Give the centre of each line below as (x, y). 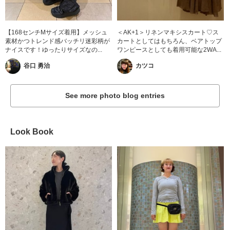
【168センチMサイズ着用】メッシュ (56, 32)
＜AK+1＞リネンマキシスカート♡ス (168, 32)
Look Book (32, 131)
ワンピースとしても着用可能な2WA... (169, 50)
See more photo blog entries (115, 95)
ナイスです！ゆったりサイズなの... (54, 50)
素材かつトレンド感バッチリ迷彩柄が (57, 41)
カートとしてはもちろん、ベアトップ (170, 41)
